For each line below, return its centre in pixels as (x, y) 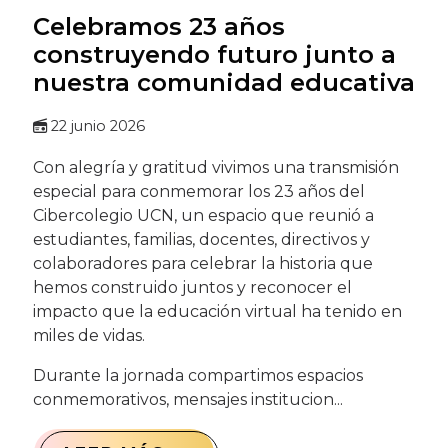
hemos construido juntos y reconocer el (192, 287)
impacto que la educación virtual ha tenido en (217, 311)
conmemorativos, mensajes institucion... (187, 399)
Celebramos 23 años (158, 26)
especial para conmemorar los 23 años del (198, 191)
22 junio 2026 (97, 125)
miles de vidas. (88, 335)
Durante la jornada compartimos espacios (197, 375)
